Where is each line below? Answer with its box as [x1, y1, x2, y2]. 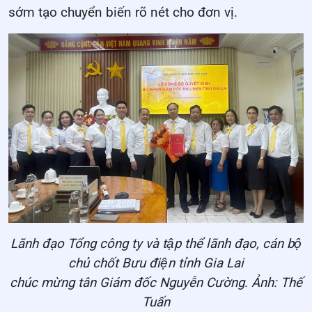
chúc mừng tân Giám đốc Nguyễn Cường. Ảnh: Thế [10, 275, 302, 291]
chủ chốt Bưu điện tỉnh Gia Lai [68, 256, 244, 272]
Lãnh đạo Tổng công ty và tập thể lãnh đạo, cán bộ [10, 236, 302, 252]
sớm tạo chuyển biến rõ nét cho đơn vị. [8, 4, 237, 20]
